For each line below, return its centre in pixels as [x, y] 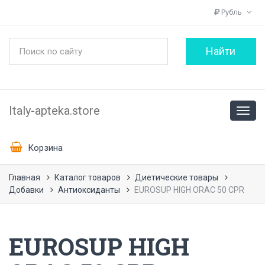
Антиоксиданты [89, 190]
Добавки [26, 190]
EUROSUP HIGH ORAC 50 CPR [189, 190]
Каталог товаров [88, 177]
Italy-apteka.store [54, 111]
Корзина [44, 148]
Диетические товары [177, 177]
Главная [25, 177]
